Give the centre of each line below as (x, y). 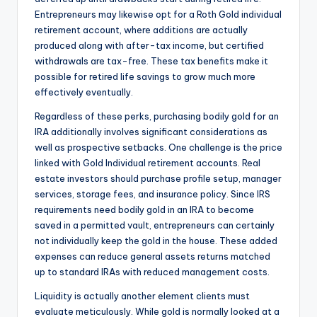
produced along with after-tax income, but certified (149, 46)
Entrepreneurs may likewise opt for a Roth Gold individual (158, 15)
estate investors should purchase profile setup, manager (158, 179)
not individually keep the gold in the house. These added (156, 241)
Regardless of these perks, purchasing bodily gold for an (157, 116)
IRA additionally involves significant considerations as (151, 132)
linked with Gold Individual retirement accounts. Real (148, 163)
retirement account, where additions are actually (141, 30)
